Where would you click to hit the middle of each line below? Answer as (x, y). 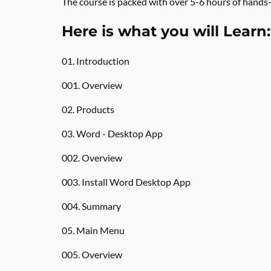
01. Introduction (96, 61)
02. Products (88, 109)
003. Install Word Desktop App (126, 182)
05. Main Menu (93, 230)
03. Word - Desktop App (112, 133)
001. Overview (92, 85)
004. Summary (91, 206)
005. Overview (92, 254)
